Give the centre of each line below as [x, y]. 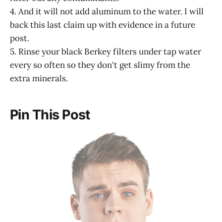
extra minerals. [39, 79]
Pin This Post [50, 114]
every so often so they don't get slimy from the [100, 65]
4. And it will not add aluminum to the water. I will [107, 12]
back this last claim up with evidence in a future [103, 25]
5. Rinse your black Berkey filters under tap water [106, 52]
